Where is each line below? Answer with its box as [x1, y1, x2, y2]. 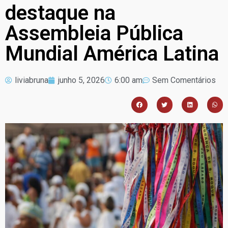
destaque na [5, 1, 116, 25]
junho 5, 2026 [58, 75, 105, 85]
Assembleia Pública [5, 21, 183, 46]
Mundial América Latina [5, 42, 219, 66]
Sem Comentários [152, 75, 216, 85]
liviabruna [15, 75, 48, 85]
